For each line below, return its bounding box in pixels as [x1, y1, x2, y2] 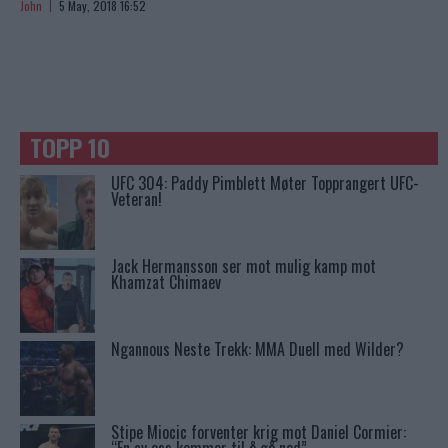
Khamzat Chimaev [111, 270, 221, 295]
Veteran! [111, 187, 162, 212]
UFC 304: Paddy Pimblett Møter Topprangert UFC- [111, 171, 419, 196]
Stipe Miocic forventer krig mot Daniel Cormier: [111, 420, 406, 445]
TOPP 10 [30, 129, 110, 166]
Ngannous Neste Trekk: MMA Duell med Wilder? [111, 337, 404, 362]
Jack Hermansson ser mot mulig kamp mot [111, 254, 376, 279]
